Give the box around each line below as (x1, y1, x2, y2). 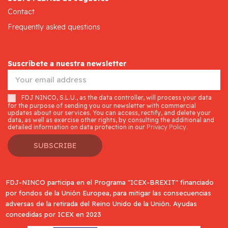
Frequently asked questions (8, 22, 100, 32)
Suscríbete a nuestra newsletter (8, 59, 127, 68)
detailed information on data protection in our (8, 123, 147, 131)
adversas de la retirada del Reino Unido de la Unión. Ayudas (6, 199, 197, 208)
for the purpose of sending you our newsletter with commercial (8, 101, 196, 109)
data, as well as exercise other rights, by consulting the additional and (8, 116, 214, 124)
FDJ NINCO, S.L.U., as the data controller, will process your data (21, 94, 212, 102)
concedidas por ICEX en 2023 (6, 210, 102, 218)
